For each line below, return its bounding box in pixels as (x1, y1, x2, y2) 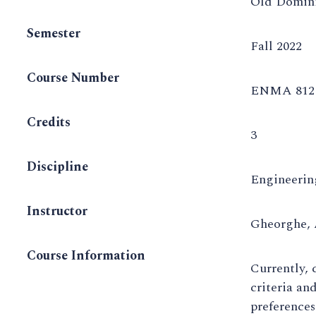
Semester (27, 24, 80, 44)
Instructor (27, 202, 87, 221)
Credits (27, 113, 71, 133)
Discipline (27, 157, 88, 177)
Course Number (27, 68, 119, 88)
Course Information (27, 246, 145, 266)
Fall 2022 (250, 37, 302, 56)
